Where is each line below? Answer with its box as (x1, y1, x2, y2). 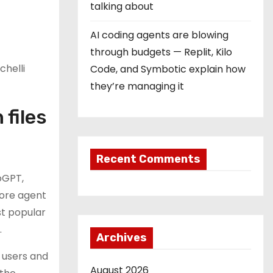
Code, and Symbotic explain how (90, 62, 246, 76)
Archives (96, 231, 147, 244)
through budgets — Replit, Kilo (90, 45, 232, 59)
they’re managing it (90, 79, 184, 93)
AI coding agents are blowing (90, 28, 229, 42)
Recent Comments (96, 152, 200, 166)
